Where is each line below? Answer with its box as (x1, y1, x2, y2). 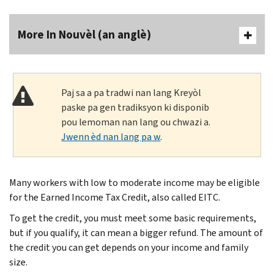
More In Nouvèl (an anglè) (18, 26, 151, 42)
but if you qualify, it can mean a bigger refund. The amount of (9, 226, 263, 239)
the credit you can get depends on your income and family (9, 240, 248, 254)
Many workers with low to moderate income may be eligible (9, 176, 260, 189)
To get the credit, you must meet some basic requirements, (9, 211, 256, 224)
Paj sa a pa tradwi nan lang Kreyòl (61, 86, 202, 99)
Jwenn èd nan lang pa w (61, 130, 161, 143)
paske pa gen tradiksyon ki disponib (61, 100, 210, 114)
